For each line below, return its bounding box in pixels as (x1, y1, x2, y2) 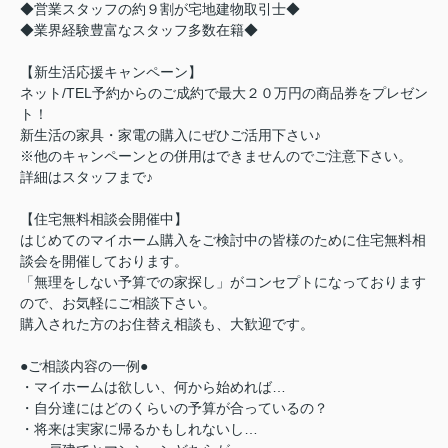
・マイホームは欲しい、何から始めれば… (20, 379, 286, 396)
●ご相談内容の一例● (20, 358, 148, 375)
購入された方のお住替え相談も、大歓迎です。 (20, 316, 314, 333)
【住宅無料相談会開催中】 (20, 211, 188, 228)
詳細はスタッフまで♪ (20, 169, 153, 186)
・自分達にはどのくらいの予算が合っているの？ (20, 400, 328, 417)
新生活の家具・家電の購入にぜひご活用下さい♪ (20, 127, 321, 144)
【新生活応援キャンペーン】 (20, 64, 202, 81)
